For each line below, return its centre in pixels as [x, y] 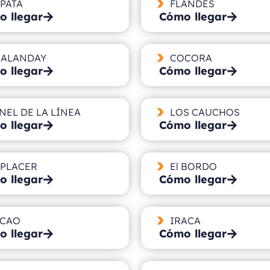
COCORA [191, 58]
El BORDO [193, 166]
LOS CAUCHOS [205, 112]
